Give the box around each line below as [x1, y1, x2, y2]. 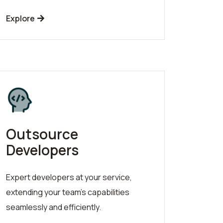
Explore [6, 12, 36, 24]
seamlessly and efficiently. [6, 201, 101, 213]
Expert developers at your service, [6, 171, 132, 183]
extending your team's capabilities [6, 186, 129, 198]
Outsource [6, 124, 78, 143]
